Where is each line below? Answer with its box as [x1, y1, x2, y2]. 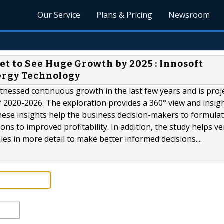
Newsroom [168, 9, 210, 20]
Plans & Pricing [96, 9, 153, 20]
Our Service [37, 9, 81, 20]
